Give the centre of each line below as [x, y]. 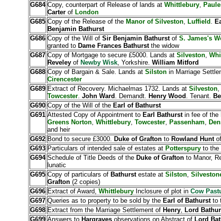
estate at [149, 174]
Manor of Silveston [154, 21]
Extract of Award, [73, 191]
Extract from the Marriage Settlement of [105, 210]
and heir [58, 129]
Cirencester [64, 79]
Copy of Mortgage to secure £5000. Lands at [112, 55]
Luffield [198, 21]
